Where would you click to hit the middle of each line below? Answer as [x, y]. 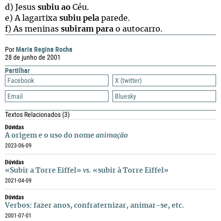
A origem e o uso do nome [50, 136]
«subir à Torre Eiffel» [130, 171]
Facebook [21, 80]
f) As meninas [33, 29]
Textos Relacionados [34, 114]
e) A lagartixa [32, 18]
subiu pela [80, 18]
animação [112, 136]
